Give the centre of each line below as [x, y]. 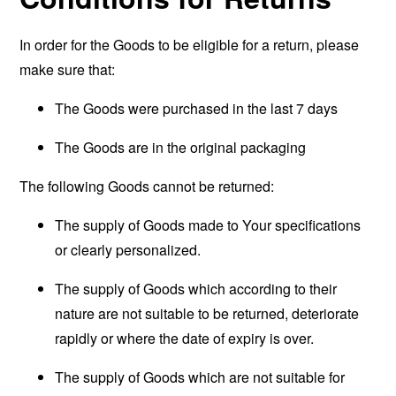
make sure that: [68, 69]
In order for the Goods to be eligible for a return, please [190, 45]
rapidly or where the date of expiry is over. [185, 338]
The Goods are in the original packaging [181, 147]
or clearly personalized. [128, 250]
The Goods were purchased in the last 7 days [197, 108]
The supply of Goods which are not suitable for [200, 377]
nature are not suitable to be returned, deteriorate [207, 313]
